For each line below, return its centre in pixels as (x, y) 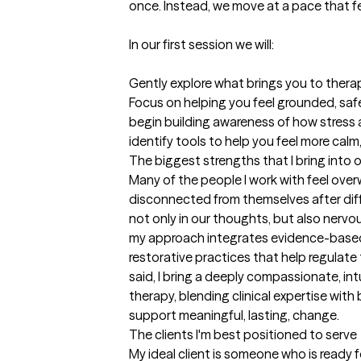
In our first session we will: (201, 45)
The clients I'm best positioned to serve (243, 335)
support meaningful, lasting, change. (234, 315)
